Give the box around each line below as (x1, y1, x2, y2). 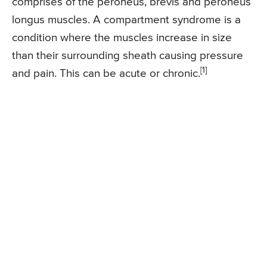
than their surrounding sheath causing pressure (12, 50, 243, 62)
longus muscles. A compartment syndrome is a (12, 14, 241, 26)
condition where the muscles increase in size (12, 32, 232, 44)
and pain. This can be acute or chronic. (12, 68, 200, 80)
